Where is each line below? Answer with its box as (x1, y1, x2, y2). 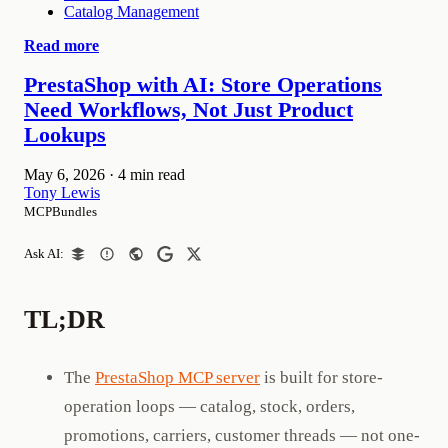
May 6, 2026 (24, 165, 105, 183)
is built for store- (260, 367, 383, 387)
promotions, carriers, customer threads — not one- (64, 425, 420, 445)
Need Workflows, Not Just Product (24, 97, 353, 122)
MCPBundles (24, 203, 97, 219)
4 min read (118, 165, 185, 183)
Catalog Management (64, 3, 199, 20)
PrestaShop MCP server (95, 367, 260, 387)
